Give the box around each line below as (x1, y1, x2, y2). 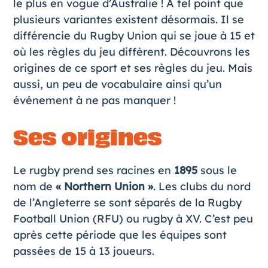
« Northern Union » (55, 179, 153, 193)
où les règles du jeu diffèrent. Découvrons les (13, 45, 250, 59)
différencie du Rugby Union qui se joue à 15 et (13, 29, 255, 42)
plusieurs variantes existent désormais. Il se (13, 13, 244, 26)
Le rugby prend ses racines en (13, 163, 174, 177)
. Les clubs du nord (153, 179, 251, 193)
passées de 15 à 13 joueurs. (13, 244, 154, 258)
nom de (13, 179, 56, 193)
